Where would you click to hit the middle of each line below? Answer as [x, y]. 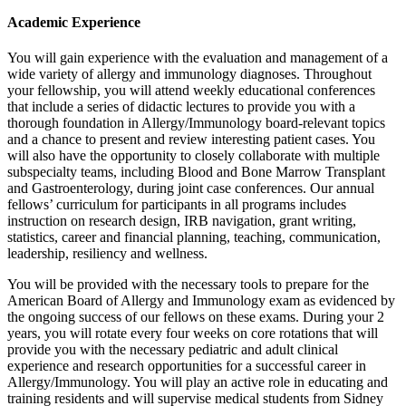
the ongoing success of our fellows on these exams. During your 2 [196, 317]
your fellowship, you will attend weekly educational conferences [191, 91]
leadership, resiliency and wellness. [107, 254]
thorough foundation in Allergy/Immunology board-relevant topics [196, 123]
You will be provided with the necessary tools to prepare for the [188, 285]
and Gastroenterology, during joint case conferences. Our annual [191, 188]
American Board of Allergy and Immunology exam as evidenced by [201, 301]
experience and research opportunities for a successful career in [187, 366]
